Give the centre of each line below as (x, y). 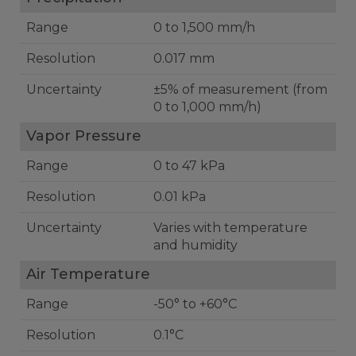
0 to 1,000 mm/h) (207, 107)
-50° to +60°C (195, 304)
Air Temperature (88, 274)
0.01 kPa (180, 197)
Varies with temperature (230, 228)
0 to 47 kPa (189, 166)
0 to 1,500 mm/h (204, 27)
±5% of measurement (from (240, 89)
